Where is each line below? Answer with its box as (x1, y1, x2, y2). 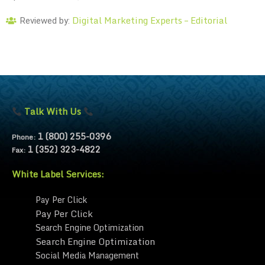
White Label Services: (12, 167, 104, 181)
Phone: (12, 131, 37, 143)
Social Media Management (35, 248, 139, 262)
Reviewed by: (20, 15, 72, 26)
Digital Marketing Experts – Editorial (72, 13, 227, 27)
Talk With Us (22, 104, 84, 118)
